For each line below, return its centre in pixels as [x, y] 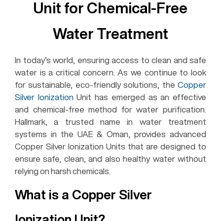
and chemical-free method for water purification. [110, 109]
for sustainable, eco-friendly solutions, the [96, 84]
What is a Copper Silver [83, 194]
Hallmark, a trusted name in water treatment [110, 121]
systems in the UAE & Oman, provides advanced [110, 134]
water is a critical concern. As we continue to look [110, 72]
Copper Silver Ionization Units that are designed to [110, 146]
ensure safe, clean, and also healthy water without [110, 158]
